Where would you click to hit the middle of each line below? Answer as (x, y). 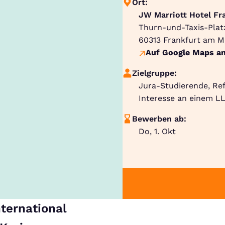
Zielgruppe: (155, 73)
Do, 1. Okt (157, 131)
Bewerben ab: (159, 119)
